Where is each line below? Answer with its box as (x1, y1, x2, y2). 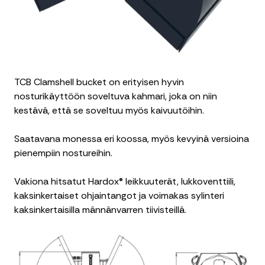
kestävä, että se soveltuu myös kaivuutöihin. (14, 104, 204, 117)
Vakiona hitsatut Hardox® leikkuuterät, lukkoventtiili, (14, 175, 235, 188)
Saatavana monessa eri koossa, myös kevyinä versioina (14, 132, 249, 146)
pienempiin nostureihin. (14, 147, 112, 160)
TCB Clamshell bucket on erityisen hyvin (14, 76, 184, 89)
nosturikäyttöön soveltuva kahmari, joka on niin (14, 90, 217, 103)
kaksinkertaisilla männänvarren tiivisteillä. (14, 203, 186, 216)
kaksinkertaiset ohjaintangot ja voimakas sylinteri (14, 189, 224, 202)
